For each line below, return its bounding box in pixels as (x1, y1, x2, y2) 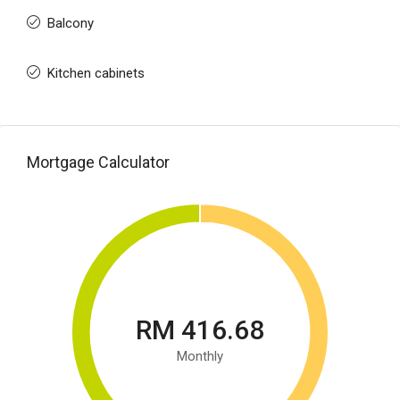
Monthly (177, 348, 223, 365)
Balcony (47, 15, 94, 32)
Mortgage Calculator (27, 153, 170, 172)
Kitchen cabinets (47, 65, 145, 82)
